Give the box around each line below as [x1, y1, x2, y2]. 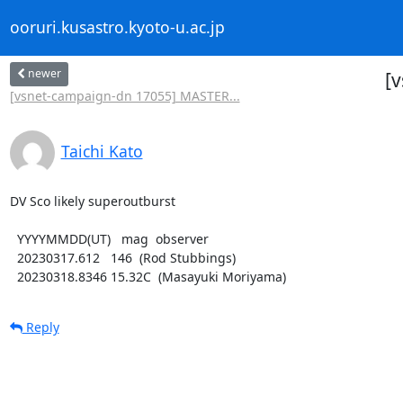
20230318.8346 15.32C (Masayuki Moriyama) [16, 267, 286, 285]
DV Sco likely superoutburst [9, 192, 175, 210]
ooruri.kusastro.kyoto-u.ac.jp [9, 16, 225, 39]
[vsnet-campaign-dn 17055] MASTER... [9, 86, 240, 104]
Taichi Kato [60, 139, 143, 162]
